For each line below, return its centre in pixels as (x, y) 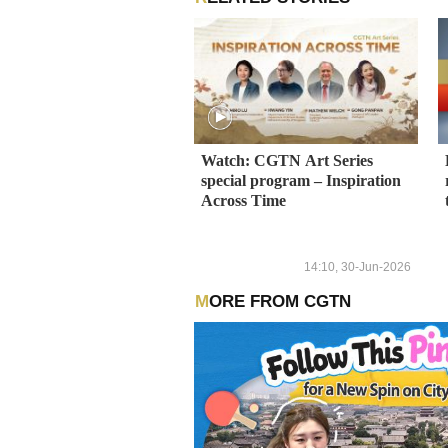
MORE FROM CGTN (279, 302)
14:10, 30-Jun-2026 (357, 266)
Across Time (243, 200)
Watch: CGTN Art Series (287, 160)
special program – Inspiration (301, 180)
